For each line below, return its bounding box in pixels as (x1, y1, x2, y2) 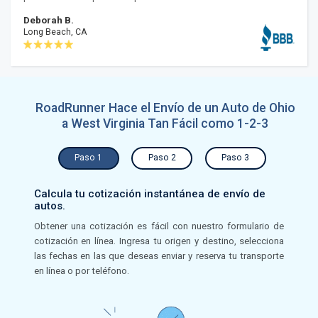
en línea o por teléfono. (33, 265, 129, 277)
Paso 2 (148, 153, 176, 163)
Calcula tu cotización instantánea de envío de (33, 187, 265, 201)
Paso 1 (75, 153, 103, 163)
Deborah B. (23, 15, 74, 26)
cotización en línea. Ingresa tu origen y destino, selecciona (33, 236, 285, 247)
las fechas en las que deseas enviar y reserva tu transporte (33, 251, 285, 262)
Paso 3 (221, 153, 250, 163)
